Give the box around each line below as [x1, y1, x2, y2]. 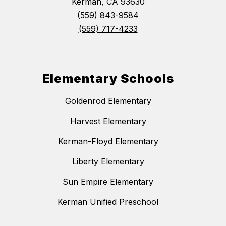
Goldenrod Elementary [65, 96, 151, 106]
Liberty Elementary [72, 156, 144, 167]
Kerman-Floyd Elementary [58, 136, 158, 147]
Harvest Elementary [70, 116, 146, 127]
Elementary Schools [42, 71, 174, 86]
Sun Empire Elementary [63, 177, 153, 187]
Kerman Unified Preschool [58, 197, 158, 207]
